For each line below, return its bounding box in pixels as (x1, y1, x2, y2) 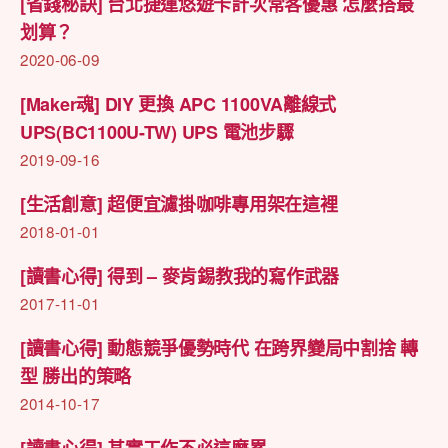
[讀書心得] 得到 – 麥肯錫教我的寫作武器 (20, 262, 340, 289)
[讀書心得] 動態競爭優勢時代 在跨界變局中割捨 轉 (20, 334, 418, 361)
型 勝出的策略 (20, 362, 132, 389)
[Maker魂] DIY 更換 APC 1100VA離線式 (20, 90, 337, 117)
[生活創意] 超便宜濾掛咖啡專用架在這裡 (20, 190, 338, 217)
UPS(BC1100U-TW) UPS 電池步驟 (20, 118, 294, 145)
